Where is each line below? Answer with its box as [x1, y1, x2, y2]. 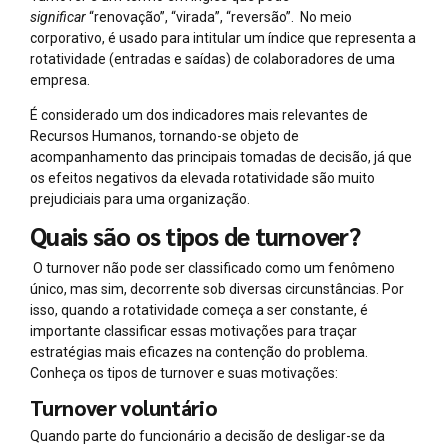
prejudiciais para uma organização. [30, 191, 250, 208]
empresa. [30, 72, 90, 89]
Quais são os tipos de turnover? [30, 220, 360, 253]
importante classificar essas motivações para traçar [30, 322, 357, 339]
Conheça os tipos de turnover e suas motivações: [30, 364, 338, 381]
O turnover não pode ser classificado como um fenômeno [33, 259, 395, 276]
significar [30, 9, 86, 26]
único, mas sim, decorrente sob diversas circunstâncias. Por [30, 280, 404, 297]
